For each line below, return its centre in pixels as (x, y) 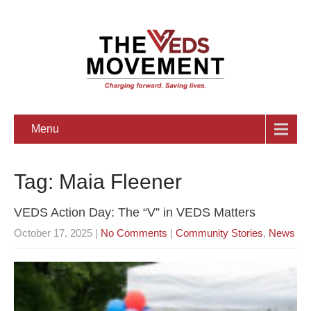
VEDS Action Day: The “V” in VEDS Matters (135, 212)
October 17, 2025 (53, 233)
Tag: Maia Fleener (98, 182)
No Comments (134, 233)
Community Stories (219, 233)
